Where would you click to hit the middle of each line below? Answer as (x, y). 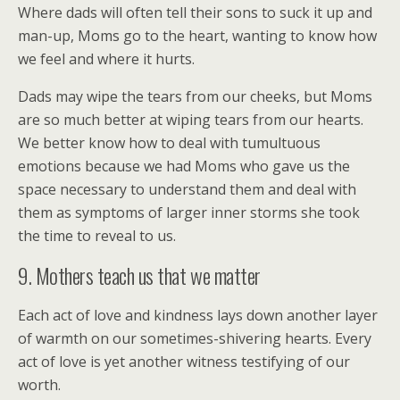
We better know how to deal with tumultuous (169, 142)
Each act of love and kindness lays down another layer (198, 315)
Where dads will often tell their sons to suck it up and (195, 12)
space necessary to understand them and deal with (187, 189)
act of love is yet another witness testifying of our (184, 361)
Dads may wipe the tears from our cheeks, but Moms (195, 96)
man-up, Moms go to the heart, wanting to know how (197, 35)
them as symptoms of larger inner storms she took (189, 212)
